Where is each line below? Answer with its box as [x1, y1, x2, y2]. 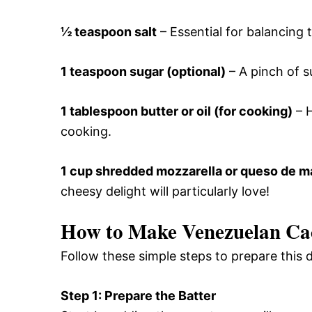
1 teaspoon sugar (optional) [61, 63, 226, 79]
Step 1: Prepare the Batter [61, 288, 216, 303]
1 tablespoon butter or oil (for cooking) [61, 103, 292, 118]
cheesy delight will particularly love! [61, 183, 270, 198]
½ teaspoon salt [61, 24, 157, 39]
